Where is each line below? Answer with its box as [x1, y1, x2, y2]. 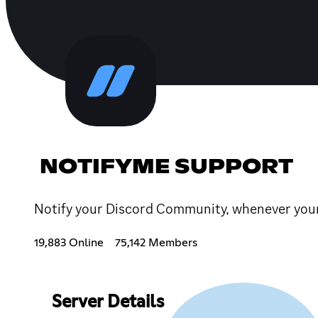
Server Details [51, 293, 164, 311]
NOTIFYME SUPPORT [40, 157, 293, 177]
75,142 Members [115, 236, 197, 248]
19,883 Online [34, 236, 104, 248]
